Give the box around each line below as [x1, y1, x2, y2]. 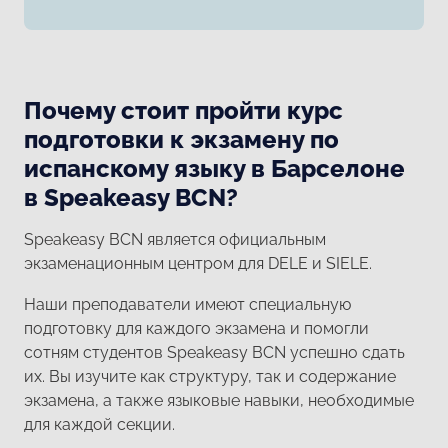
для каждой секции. [24, 414, 175, 434]
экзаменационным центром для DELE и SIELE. [24, 254, 372, 274]
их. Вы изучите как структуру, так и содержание [24, 366, 396, 386]
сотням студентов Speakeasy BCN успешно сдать [24, 342, 405, 362]
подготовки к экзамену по [24, 124, 339, 154]
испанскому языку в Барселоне [24, 153, 405, 183]
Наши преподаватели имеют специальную [24, 294, 351, 314]
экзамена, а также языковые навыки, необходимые [24, 390, 414, 410]
